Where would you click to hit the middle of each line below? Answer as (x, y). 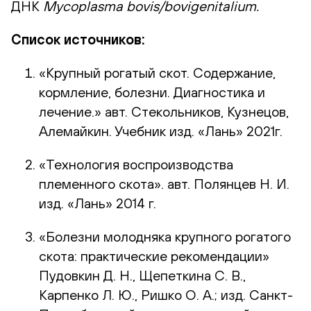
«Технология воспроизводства (136, 164)
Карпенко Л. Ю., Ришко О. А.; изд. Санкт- (166, 294)
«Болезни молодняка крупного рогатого (165, 236)
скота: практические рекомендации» (154, 255)
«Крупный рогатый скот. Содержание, (157, 72)
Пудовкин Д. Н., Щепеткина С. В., (142, 275)
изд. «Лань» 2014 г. (98, 203)
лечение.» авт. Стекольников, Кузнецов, (164, 111)
